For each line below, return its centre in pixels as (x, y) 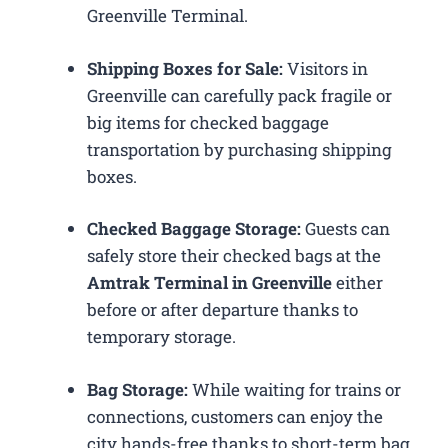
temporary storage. (161, 337)
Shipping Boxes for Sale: (187, 68)
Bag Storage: (137, 389)
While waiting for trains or (294, 389)
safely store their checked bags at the (234, 256)
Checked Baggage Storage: (194, 229)
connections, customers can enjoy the (235, 416)
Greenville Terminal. (167, 16)
